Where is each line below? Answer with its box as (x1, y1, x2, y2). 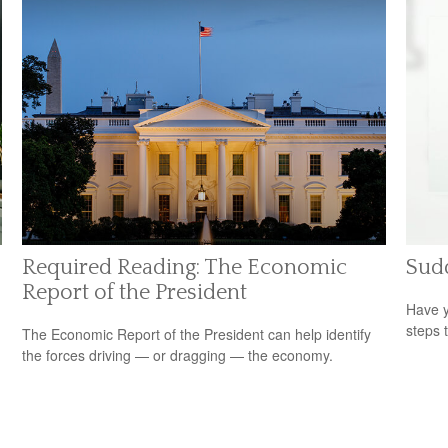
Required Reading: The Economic (22, 255, 348, 281)
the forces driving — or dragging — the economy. (22, 344, 334, 365)
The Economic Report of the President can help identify (22, 323, 372, 344)
